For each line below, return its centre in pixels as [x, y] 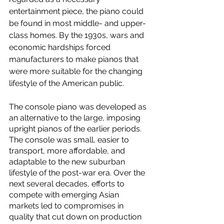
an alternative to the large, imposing [76, 118]
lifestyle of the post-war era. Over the [78, 173]
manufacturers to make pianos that [75, 59]
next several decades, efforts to [68, 184]
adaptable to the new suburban [68, 162]
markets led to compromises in [67, 206]
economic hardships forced [61, 47]
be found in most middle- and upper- [77, 23]
